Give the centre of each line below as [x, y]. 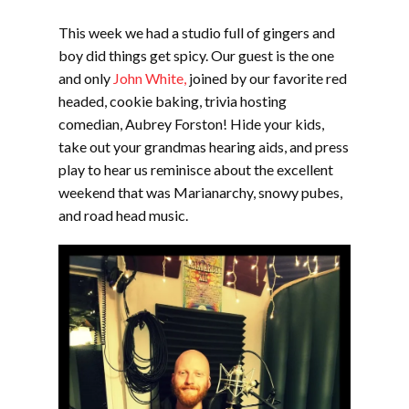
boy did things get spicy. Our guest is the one [196, 55]
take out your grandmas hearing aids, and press [204, 147]
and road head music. [123, 215]
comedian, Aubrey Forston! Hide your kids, [191, 124]
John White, [150, 78]
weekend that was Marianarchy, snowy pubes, [200, 192]
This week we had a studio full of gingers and [197, 32]
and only [86, 78]
